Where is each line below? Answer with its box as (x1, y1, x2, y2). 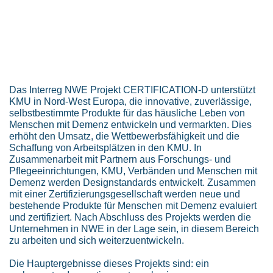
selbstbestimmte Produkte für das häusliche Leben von (9, 107, 245, 118)
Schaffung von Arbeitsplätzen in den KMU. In (9, 141, 202, 153)
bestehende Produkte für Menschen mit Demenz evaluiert (9, 199, 257, 211)
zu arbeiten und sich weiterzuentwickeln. (9, 234, 184, 246)
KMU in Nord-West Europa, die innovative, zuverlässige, (9, 95, 252, 107)
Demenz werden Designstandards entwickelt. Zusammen (9, 176, 256, 188)
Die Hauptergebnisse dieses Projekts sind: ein (9, 258, 209, 269)
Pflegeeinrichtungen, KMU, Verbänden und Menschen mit (9, 165, 257, 176)
